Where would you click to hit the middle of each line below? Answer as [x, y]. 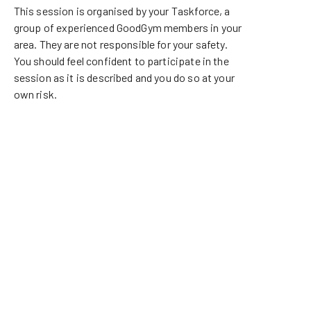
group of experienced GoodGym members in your [128, 27]
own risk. [35, 94]
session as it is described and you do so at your [124, 77]
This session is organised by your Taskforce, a [122, 11]
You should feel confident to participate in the [121, 61]
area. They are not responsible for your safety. [120, 44]
